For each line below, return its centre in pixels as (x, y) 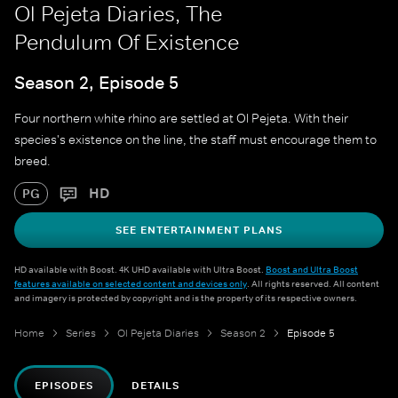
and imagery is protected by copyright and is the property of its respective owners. (186, 298)
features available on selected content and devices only (131, 284)
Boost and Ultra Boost (312, 270)
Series (81, 334)
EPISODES (64, 386)
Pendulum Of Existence (127, 42)
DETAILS (155, 386)
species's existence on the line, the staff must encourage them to (195, 140)
